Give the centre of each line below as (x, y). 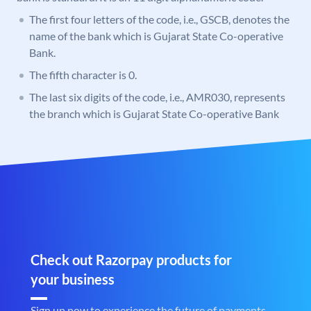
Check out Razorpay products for (131, 260)
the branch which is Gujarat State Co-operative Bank (154, 114)
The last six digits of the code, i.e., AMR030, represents (157, 97)
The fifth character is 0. (83, 75)
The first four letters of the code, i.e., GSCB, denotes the (159, 19)
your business (73, 279)
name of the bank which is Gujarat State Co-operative (156, 36)
